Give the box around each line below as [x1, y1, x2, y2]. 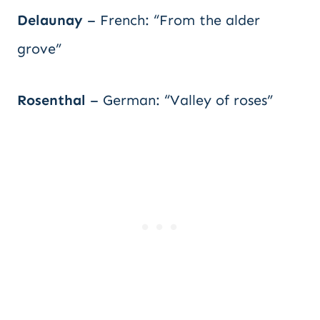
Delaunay [17, 11, 83, 29]
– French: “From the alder [83, 11, 260, 29]
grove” [17, 40, 61, 57]
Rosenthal [17, 91, 86, 109]
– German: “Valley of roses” [86, 91, 273, 109]
